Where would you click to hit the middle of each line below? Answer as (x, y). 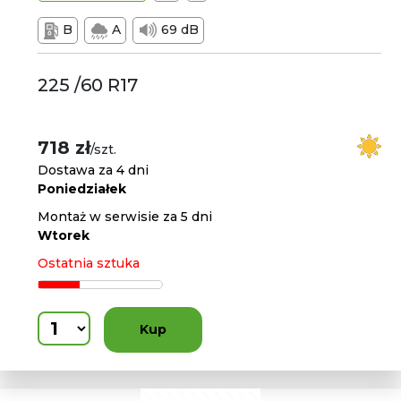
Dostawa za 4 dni (94, 170)
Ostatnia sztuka (89, 263)
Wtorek (64, 235)
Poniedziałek (82, 189)
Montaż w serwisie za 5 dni (125, 217)
